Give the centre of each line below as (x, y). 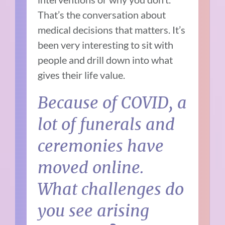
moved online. (91, 167)
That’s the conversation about (102, 14)
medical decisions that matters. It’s (112, 29)
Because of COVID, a (113, 103)
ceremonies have (101, 146)
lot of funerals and (106, 124)
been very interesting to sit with (106, 44)
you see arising (94, 211)
